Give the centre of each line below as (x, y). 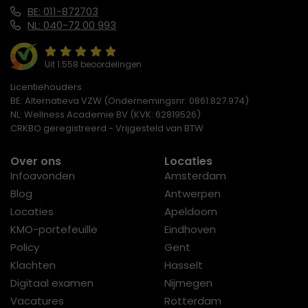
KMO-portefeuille (54, 230)
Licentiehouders (46, 87)
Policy (25, 247)
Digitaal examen (52, 283)
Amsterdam (195, 176)
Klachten (33, 265)
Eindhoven (190, 230)
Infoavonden (43, 176)
